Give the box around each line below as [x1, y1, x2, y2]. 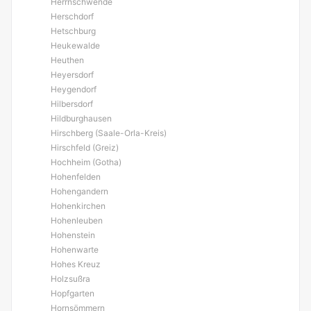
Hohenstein [51, 230, 95, 240]
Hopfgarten [51, 288, 94, 299]
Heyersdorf [51, 69, 94, 80]
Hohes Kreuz [51, 259, 101, 269]
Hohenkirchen [51, 201, 106, 211]
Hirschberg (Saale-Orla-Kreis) [51, 128, 167, 138]
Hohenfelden [51, 171, 101, 182]
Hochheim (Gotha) [51, 157, 121, 167]
